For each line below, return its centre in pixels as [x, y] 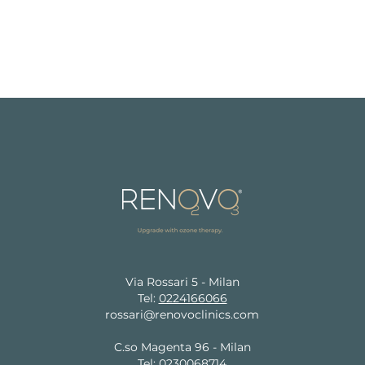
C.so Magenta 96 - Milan [182, 347]
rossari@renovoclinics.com [182, 314]
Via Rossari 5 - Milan [182, 282]
